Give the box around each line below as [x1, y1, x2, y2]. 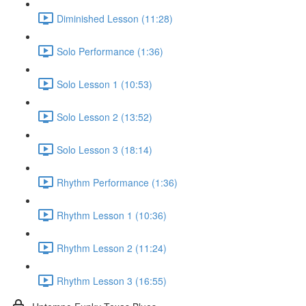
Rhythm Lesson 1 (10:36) [57, 208, 167, 222]
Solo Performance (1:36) [57, 44, 163, 58]
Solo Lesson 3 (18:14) [57, 142, 152, 156]
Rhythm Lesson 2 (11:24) [57, 240, 167, 255]
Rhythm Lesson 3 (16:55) [57, 273, 167, 288]
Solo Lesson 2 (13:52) [57, 109, 152, 124]
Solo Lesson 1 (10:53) [57, 76, 152, 91]
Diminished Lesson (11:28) [57, 11, 173, 25]
